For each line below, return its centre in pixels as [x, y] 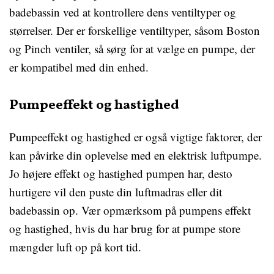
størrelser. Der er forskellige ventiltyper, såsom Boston [135, 30]
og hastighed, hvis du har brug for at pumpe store [125, 228]
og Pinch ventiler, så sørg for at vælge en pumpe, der [132, 49]
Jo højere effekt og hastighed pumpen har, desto [121, 173]
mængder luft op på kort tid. [75, 247]
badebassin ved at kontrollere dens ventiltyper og [123, 12]
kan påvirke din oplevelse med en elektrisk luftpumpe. [135, 155]
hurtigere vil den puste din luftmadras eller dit [116, 192]
